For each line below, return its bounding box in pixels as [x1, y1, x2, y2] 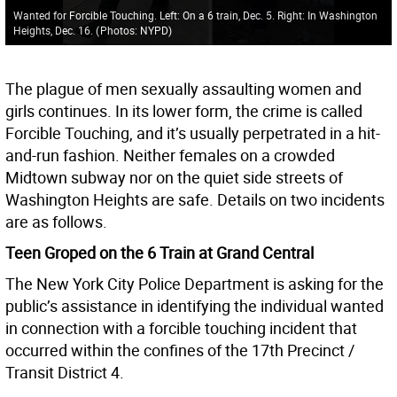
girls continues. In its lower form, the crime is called [5, 100, 362, 122]
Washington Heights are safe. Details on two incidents [5, 189, 385, 211]
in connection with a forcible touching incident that [5, 317, 357, 339]
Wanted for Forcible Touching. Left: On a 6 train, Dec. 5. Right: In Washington [12, 7, 378, 22]
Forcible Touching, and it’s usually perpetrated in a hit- [5, 122, 380, 144]
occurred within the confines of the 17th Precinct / [5, 339, 354, 362]
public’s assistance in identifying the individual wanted [5, 295, 384, 317]
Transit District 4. [5, 362, 124, 384]
